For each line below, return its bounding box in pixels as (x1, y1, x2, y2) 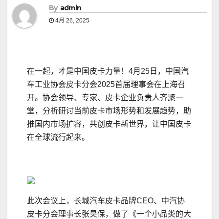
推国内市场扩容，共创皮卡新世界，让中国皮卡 (27, 120, 191, 129)
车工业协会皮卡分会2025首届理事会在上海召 (27, 80, 185, 89)
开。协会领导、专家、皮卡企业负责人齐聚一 (27, 93, 183, 102)
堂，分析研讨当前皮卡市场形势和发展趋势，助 (27, 107, 191, 115)
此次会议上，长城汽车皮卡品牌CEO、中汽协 (27, 197, 185, 205)
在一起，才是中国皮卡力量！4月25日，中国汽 (27, 67, 189, 76)
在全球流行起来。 (27, 133, 89, 142)
